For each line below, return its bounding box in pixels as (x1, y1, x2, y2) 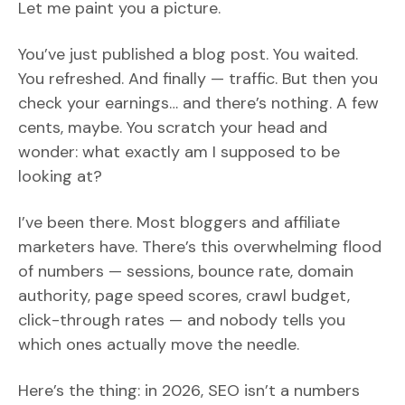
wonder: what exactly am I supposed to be (18, 140, 340, 163)
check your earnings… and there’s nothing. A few (18, 91, 379, 114)
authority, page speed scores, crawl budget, (18, 284, 350, 306)
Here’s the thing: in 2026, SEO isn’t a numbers (18, 379, 360, 401)
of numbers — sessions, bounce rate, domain (18, 259, 353, 282)
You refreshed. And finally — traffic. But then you (18, 67, 378, 89)
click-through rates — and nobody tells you (18, 308, 345, 331)
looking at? (18, 165, 102, 187)
